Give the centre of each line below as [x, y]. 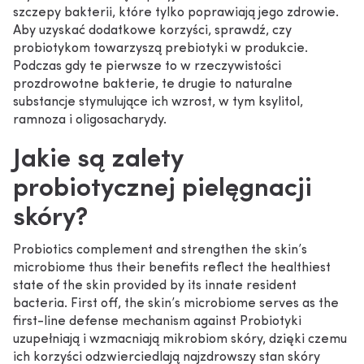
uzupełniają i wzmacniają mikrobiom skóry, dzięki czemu [180, 340]
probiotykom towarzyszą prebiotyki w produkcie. [160, 49]
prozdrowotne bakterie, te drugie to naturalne [153, 84]
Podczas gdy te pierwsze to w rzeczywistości [147, 67]
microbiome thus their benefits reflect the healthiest [172, 268]
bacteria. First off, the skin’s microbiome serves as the [176, 304]
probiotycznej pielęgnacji [162, 189]
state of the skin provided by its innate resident [155, 286]
